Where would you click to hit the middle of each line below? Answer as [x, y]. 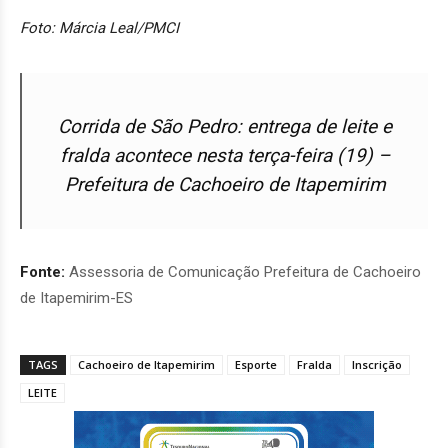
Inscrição [377, 364]
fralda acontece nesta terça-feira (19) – [225, 155]
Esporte [256, 364]
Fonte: [44, 271]
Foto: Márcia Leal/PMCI [99, 27]
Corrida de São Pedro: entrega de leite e [225, 126]
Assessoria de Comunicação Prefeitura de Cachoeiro [245, 271]
